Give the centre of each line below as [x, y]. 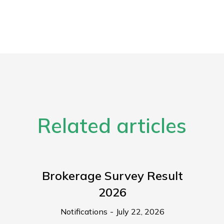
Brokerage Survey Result [112, 176]
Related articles [112, 126]
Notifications [84, 212]
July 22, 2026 [140, 212]
